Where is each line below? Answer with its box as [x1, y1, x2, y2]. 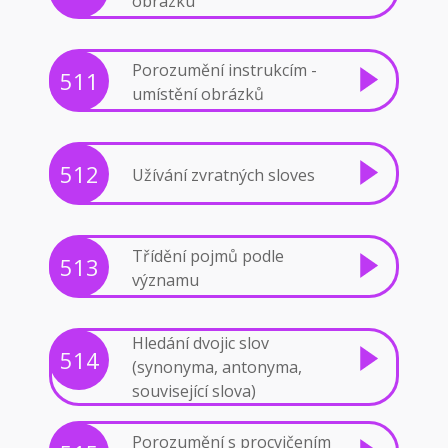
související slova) [132, 380, 256, 402]
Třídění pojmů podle [132, 244, 284, 267]
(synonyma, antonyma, [132, 356, 302, 378]
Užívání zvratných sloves [132, 163, 315, 186]
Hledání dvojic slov [132, 332, 269, 354]
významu [132, 268, 199, 291]
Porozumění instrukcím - [132, 58, 317, 81]
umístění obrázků [132, 82, 264, 105]
